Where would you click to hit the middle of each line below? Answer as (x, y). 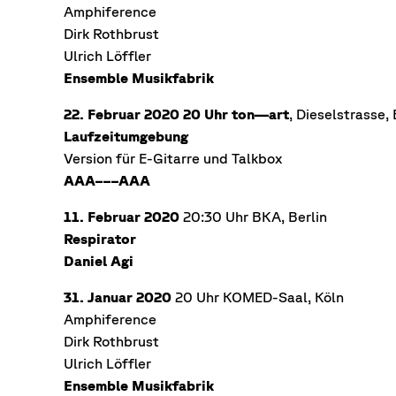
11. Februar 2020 (122, 217)
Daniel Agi (99, 261)
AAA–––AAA (107, 181)
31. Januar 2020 (118, 297)
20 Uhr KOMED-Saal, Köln (258, 297)
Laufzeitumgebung (126, 137)
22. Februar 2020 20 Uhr (148, 114)
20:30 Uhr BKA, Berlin (253, 217)
